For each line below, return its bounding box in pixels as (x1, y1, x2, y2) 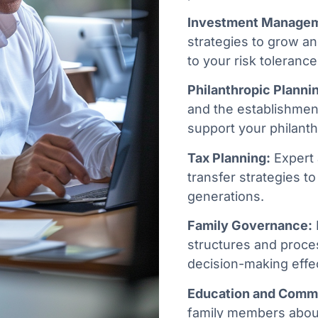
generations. (187, 188, 264, 204)
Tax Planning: (187, 150, 270, 165)
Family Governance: (187, 218, 312, 234)
